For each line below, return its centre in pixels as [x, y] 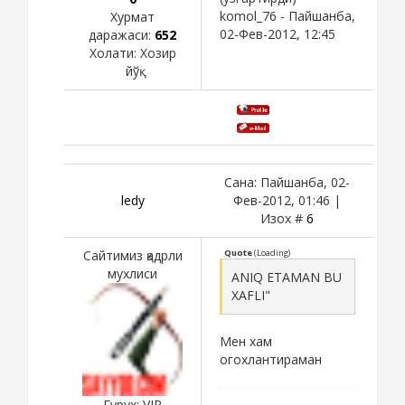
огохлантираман [271, 359]
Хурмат [132, 16]
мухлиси [132, 273]
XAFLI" [251, 295]
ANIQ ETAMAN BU [287, 277]
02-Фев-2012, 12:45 [278, 33]
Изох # [283, 218]
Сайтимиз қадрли [132, 255]
